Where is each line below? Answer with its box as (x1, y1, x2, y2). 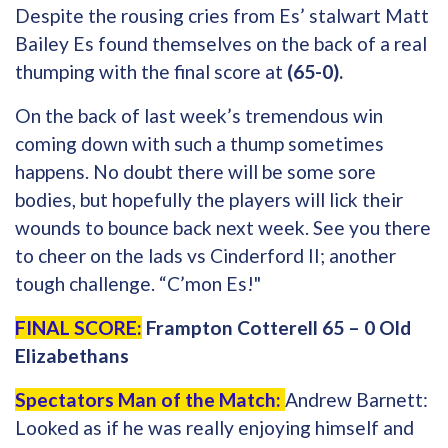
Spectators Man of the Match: (15, 387, 285, 411)
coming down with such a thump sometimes (15, 131, 384, 155)
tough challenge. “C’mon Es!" (15, 271, 261, 295)
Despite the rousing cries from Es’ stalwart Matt (15, 3, 429, 27)
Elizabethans (15, 343, 129, 367)
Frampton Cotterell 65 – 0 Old (142, 315, 411, 339)
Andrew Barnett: (285, 387, 428, 411)
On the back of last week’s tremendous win (15, 103, 383, 127)
